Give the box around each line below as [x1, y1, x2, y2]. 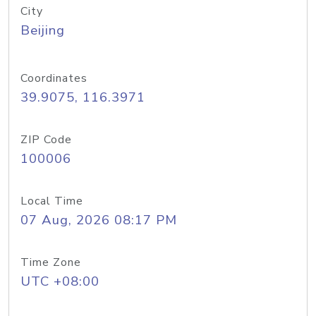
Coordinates [20, 71, 87, 86]
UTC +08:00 [20, 272, 99, 291]
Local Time [20, 193, 83, 209]
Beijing [20, 21, 65, 39]
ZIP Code [20, 132, 72, 147]
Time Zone [20, 255, 81, 270]
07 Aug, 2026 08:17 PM [20, 211, 177, 229]
